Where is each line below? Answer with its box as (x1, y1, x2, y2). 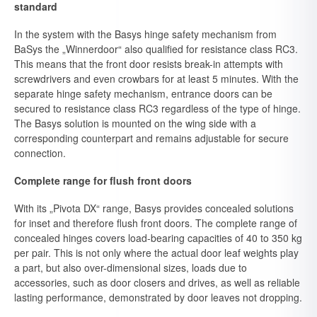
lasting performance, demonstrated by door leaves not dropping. (14, 290, 302, 304)
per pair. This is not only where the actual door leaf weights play (14, 246, 299, 260)
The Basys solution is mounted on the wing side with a (14, 116, 256, 130)
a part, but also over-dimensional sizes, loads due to (14, 260, 247, 275)
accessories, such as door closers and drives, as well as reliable (14, 275, 300, 289)
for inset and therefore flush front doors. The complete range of (14, 216, 297, 230)
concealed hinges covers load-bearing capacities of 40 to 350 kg (14, 231, 302, 245)
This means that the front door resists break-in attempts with (14, 57, 283, 71)
